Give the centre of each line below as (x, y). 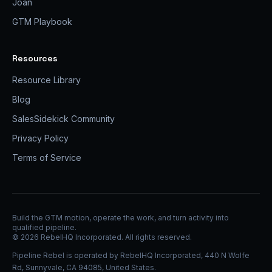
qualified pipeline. (44, 227)
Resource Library (46, 80)
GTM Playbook (42, 22)
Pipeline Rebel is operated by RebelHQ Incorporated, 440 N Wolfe (131, 255)
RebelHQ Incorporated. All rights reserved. (115, 237)
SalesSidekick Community (63, 119)
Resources (35, 58)
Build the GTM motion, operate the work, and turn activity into (121, 218)
